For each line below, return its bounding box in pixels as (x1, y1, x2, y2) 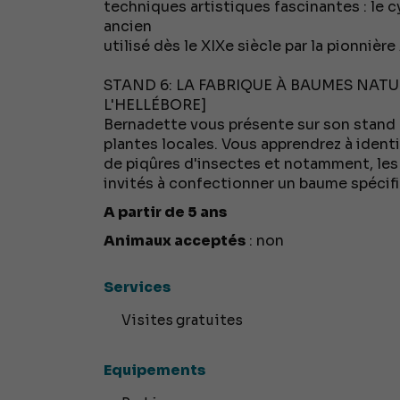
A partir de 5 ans (103, 203, 227, 222)
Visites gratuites (121, 312, 243, 329)
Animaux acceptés (103, 231, 246, 251)
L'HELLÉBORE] (103, 96, 206, 115)
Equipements (103, 361, 205, 380)
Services (103, 278, 171, 297)
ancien (103, 17, 152, 37)
